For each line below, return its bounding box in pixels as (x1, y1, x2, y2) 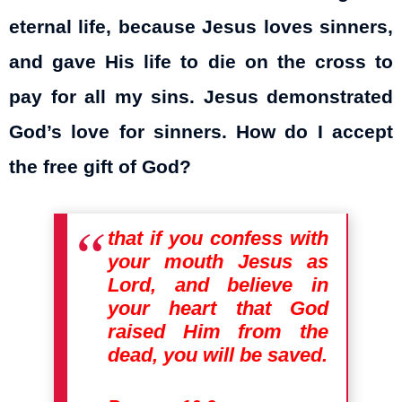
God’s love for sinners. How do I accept (9, 120, 393, 143)
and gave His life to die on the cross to (9, 50, 393, 73)
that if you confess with (108, 227, 328, 250)
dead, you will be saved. (108, 344, 328, 367)
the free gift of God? (9, 155, 191, 178)
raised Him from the (108, 320, 328, 344)
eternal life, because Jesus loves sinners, (9, 15, 393, 38)
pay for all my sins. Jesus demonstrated (9, 85, 393, 108)
